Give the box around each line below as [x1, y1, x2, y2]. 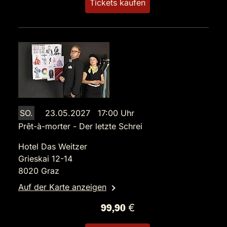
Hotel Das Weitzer [18, 141, 87, 152]
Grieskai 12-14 [18, 154, 72, 164]
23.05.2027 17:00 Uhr [45, 108, 134, 119]
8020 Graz [18, 166, 59, 176]
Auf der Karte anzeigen [18, 182, 106, 193]
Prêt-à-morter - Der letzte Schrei [18, 121, 142, 132]
